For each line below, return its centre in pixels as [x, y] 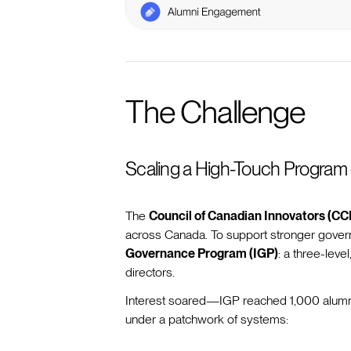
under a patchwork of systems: [207, 320]
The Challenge [215, 112]
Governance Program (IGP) [202, 254]
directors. [150, 273]
